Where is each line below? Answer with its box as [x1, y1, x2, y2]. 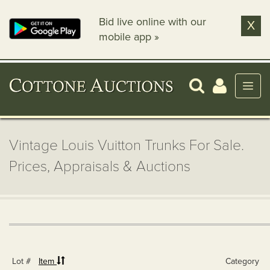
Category [225, 256, 259, 266]
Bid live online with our [99, 15, 207, 28]
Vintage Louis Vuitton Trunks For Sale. [9, 137, 244, 154]
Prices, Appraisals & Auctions [9, 158, 190, 175]
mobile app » [99, 30, 160, 43]
